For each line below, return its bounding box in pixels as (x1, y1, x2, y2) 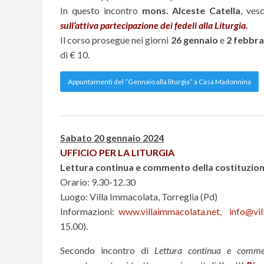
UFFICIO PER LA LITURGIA (60, 146, 174, 158)
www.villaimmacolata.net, (118, 205, 222, 217)
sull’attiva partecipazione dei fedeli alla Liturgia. (60, 19, 248, 31)
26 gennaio (170, 34, 220, 46)
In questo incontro (60, 5, 138, 16)
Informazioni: (60, 205, 118, 217)
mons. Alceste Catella (137, 5, 241, 16)
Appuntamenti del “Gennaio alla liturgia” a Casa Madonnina (68, 77, 251, 86)
